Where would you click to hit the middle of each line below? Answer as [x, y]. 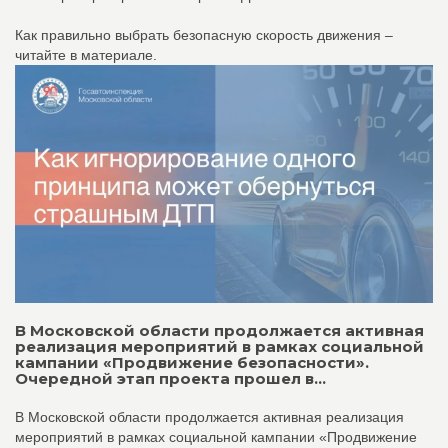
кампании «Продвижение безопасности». [192, 362]
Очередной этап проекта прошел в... [170, 378]
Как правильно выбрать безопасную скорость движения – [204, 34]
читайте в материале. [86, 54]
